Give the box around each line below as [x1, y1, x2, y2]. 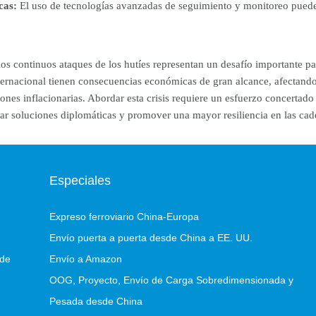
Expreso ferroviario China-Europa [49, 211, 199, 223]
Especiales [49, 174, 111, 188]
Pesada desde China [49, 296, 142, 308]
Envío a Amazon [49, 253, 122, 265]
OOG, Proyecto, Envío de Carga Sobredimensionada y [49, 274, 293, 286]
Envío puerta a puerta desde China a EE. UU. [49, 232, 253, 244]
